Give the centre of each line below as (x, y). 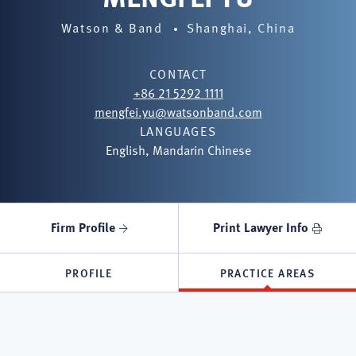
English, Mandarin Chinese (178, 150)
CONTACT (178, 74)
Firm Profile (83, 227)
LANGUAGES (178, 131)
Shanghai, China (241, 28)
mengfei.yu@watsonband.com (178, 112)
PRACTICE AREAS (267, 272)
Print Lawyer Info (261, 227)
